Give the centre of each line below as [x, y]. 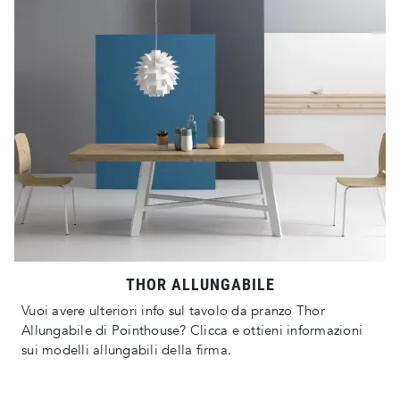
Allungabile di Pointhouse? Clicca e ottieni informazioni [192, 331]
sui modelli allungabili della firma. [126, 350]
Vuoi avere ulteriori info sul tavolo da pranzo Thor [173, 311]
